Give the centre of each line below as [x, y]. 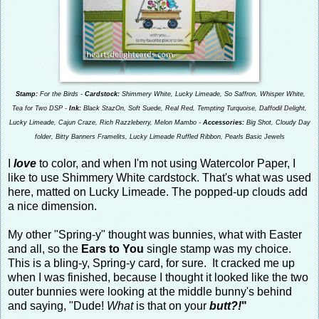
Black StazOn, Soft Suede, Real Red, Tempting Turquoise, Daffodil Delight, [194, 108]
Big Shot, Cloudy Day [277, 122]
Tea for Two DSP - [41, 108]
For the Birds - [61, 94]
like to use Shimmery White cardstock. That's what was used [159, 177]
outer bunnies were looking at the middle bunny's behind [150, 291]
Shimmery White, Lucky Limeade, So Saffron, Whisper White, [213, 94]
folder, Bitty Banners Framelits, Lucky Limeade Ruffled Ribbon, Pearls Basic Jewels [159, 136]
